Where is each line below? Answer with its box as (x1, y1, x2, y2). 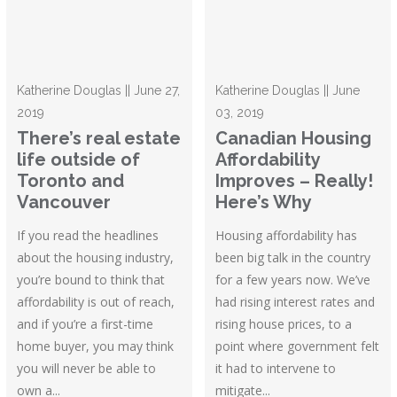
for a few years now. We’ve (215, 271, 371, 289)
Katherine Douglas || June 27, (17, 83, 181, 98)
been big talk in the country (215, 249, 371, 267)
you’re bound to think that (17, 271, 166, 289)
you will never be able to (17, 360, 157, 378)
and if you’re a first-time (17, 315, 154, 333)
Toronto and (17, 170, 125, 192)
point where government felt (215, 338, 380, 355)
